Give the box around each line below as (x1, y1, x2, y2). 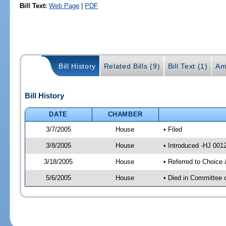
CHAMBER (107, 110, 143, 118)
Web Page (49, 2, 80, 10)
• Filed (163, 125, 182, 133)
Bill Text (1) (167, 62, 208, 71)
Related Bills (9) (103, 62, 160, 71)
